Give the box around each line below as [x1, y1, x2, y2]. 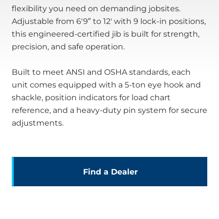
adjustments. [12, 118, 64, 128]
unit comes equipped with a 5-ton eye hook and [12, 80, 201, 89]
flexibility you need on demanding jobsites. [12, 3, 180, 13]
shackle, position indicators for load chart [12, 92, 171, 102]
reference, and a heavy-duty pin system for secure [12, 105, 207, 115]
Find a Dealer [83, 167, 138, 176]
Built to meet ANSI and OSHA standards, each [12, 67, 191, 77]
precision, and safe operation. [12, 42, 125, 51]
